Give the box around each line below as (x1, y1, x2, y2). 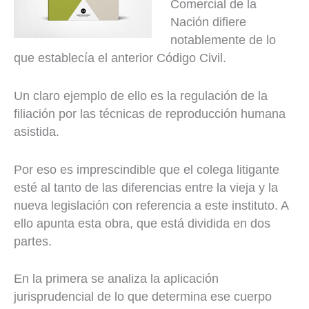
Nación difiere (170, 14, 246, 29)
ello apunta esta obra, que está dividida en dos (14, 216, 270, 230)
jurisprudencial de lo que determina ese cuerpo (14, 290, 272, 304)
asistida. (14, 124, 59, 139)
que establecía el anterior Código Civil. (14, 50, 226, 65)
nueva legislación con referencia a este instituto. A (14, 198, 288, 212)
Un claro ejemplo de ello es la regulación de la (14, 88, 268, 103)
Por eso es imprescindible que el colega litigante (14, 162, 279, 177)
